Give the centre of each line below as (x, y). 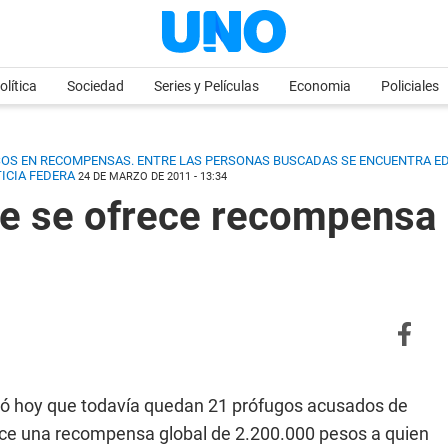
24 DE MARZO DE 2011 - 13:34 (152, 176)
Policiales (410, 86)
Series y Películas (206, 86)
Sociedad (95, 86)
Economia (320, 86)
